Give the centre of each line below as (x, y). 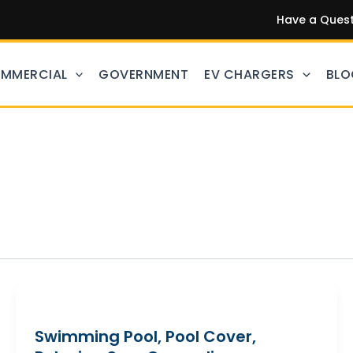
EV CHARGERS (249, 74)
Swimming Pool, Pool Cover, (145, 336)
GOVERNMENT (144, 74)
